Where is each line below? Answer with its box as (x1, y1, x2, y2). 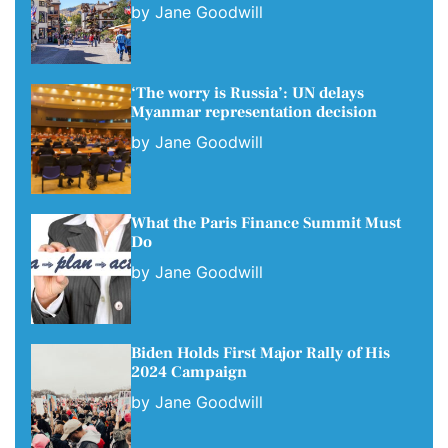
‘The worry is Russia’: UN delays (131, 82, 364, 103)
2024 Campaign (131, 361, 247, 382)
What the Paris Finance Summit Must (131, 212, 401, 233)
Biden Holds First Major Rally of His (131, 342, 390, 363)
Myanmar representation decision (131, 101, 377, 122)
